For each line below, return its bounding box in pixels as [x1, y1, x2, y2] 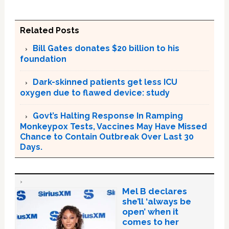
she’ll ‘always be [122, 196, 191, 207]
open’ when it [122, 207, 178, 217]
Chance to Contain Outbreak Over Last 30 [19, 132, 194, 142]
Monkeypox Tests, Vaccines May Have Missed [19, 122, 207, 132]
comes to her [122, 217, 179, 227]
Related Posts [19, 26, 79, 36]
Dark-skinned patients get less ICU [32, 77, 177, 87]
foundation [19, 54, 66, 64]
